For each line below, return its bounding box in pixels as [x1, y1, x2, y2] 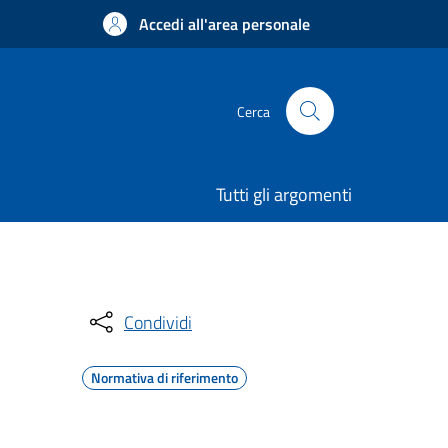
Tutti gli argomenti [216, 181, 352, 208]
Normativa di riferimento [91, 367, 238, 388]
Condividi [124, 308, 192, 336]
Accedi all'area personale [139, 12, 310, 36]
